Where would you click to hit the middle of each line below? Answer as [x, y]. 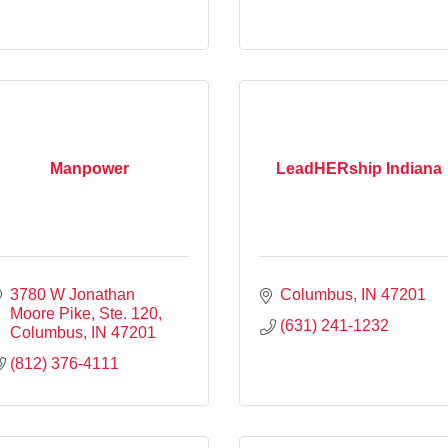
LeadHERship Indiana [359, 168]
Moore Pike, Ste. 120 [84, 313]
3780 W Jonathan [72, 294]
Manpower [89, 168]
